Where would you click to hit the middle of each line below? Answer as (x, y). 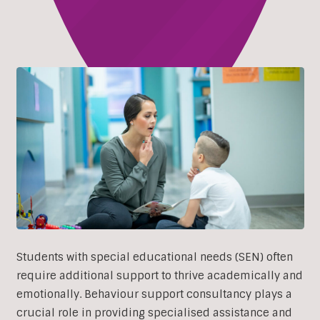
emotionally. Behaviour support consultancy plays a (154, 295)
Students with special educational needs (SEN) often (154, 257)
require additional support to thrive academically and (159, 276)
